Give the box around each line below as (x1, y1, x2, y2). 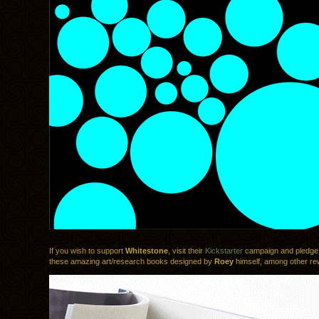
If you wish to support (49, 246, 125, 256)
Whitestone (125, 246, 168, 256)
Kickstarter (205, 246, 243, 256)
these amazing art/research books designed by (49, 257, 214, 266)
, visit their (168, 246, 205, 256)
